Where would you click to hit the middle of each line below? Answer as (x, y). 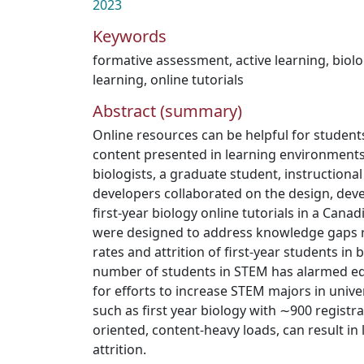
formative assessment (161, 60)
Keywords (130, 36)
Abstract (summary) (167, 111)
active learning (281, 60)
